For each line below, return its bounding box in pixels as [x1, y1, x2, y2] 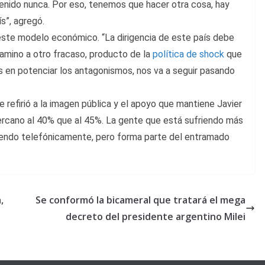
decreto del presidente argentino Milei [66, 210, 245, 224]
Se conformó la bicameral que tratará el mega [35, 193, 245, 207]
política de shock [153, 49, 224, 60]
